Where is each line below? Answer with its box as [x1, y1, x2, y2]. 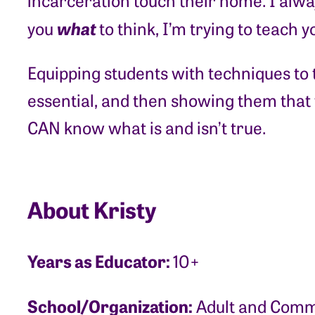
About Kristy [27, 193, 156, 225]
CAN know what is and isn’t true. [27, 116, 266, 139]
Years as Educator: [27, 249, 173, 272]
